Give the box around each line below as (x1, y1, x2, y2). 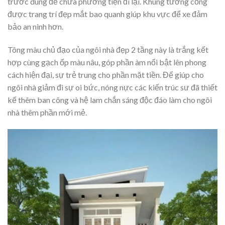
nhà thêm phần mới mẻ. (8, 107, 87, 118)
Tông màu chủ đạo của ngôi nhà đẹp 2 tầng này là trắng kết (8, 45, 208, 55)
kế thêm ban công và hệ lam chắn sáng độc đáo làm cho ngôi (8, 95, 212, 105)
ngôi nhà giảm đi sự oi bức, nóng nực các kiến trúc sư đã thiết (8, 82, 217, 92)
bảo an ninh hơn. (8, 22, 63, 32)
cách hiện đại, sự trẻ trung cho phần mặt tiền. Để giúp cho (8, 70, 204, 80)
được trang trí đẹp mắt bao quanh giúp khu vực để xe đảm (8, 9, 207, 19)
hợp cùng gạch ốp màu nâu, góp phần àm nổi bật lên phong (8, 57, 206, 67)
